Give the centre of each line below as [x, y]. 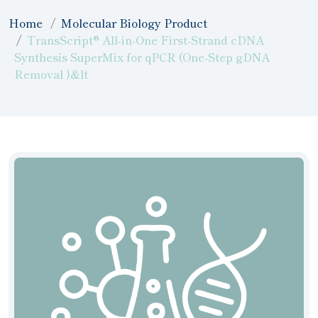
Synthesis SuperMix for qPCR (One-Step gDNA [142, 57]
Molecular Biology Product [135, 23]
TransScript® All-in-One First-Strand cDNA [146, 40]
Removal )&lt [51, 74]
